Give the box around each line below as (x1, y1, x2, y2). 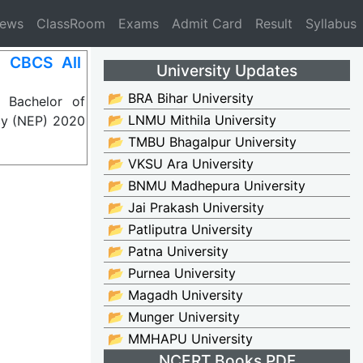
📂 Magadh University (108, 287, 243, 304)
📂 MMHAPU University (108, 331, 253, 348)
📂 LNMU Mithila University (108, 112, 276, 129)
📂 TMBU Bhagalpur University (108, 134, 297, 151)
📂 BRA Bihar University (108, 90, 254, 107)
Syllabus (305, 15, 357, 32)
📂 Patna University (108, 243, 228, 260)
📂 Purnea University (108, 265, 236, 282)
